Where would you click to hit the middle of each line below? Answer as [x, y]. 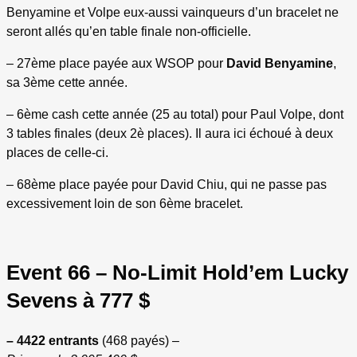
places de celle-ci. [57, 152]
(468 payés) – [139, 341]
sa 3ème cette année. [67, 82]
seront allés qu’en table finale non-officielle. [129, 31]
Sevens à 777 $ [78, 300]
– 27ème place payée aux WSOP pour [116, 63]
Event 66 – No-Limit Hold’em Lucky [177, 272]
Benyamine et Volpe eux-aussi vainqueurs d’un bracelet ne [173, 12]
